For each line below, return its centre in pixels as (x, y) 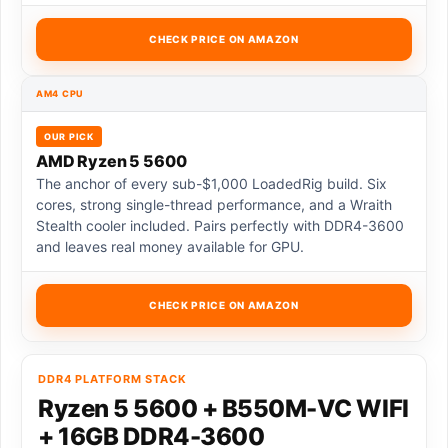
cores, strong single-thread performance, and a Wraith (214, 205)
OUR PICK (69, 137)
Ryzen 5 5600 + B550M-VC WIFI (223, 409)
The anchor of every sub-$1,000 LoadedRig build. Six (211, 184)
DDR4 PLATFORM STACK (112, 379)
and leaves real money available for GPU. (170, 247)
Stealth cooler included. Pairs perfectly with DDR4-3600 (220, 226)
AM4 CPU (60, 94)
